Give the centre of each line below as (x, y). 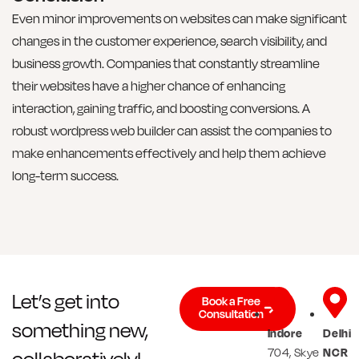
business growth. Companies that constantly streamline (166, 64)
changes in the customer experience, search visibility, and (169, 41)
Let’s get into (66, 301)
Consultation (231, 313)
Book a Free (231, 301)
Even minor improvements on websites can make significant (179, 19)
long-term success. (65, 176)
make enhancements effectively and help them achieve (169, 153)
